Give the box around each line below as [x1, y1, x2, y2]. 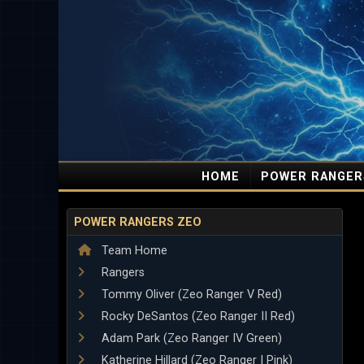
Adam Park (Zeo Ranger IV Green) [98, 331, 282, 345]
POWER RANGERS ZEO [73, 214, 201, 229]
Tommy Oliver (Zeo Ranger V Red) [98, 288, 282, 301]
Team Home [98, 244, 167, 258]
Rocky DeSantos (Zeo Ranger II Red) [98, 310, 295, 323]
